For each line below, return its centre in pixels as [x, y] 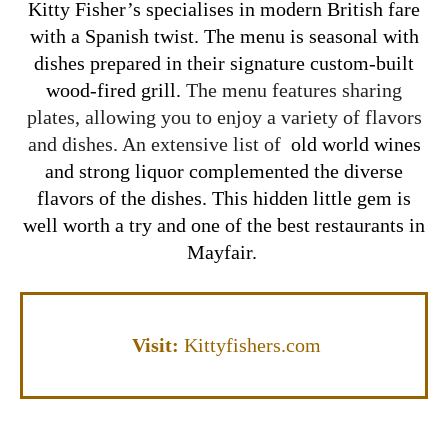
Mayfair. [224, 252]
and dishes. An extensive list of [156, 144]
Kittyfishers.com [252, 345]
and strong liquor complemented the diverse [224, 171]
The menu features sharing [294, 90]
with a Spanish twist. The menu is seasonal [206, 36]
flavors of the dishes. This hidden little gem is [224, 198]
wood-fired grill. [116, 90]
